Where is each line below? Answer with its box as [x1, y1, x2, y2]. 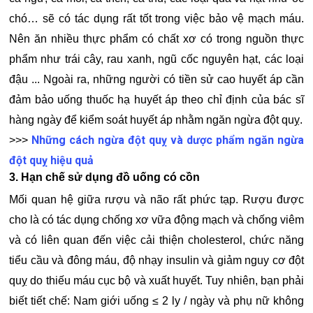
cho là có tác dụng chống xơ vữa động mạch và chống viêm [9, 214, 304, 226]
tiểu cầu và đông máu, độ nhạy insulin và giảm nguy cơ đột [9, 254, 304, 267]
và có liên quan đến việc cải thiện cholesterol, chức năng [9, 234, 304, 247]
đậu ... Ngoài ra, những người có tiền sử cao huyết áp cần [9, 73, 304, 86]
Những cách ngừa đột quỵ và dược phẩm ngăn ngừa [31, 133, 304, 147]
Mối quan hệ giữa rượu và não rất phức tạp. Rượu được [9, 194, 304, 206]
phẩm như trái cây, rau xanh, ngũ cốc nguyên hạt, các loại [9, 53, 304, 66]
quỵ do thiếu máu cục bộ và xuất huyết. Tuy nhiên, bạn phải [9, 275, 304, 287]
